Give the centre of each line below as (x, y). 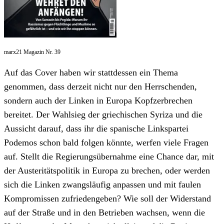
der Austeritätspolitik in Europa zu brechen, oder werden (107, 171)
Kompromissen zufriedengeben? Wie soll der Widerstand (107, 199)
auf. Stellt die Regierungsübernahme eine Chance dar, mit (109, 157)
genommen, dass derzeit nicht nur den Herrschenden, (100, 87)
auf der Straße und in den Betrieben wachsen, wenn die (104, 213)
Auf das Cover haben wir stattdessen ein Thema (91, 73)
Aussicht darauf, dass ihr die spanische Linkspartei (96, 129)
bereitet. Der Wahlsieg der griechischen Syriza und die (103, 115)
